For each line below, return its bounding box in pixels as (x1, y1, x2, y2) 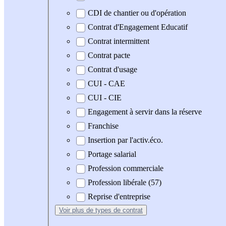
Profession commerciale (88, 164, 163, 173)
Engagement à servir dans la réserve (88, 107, 202, 117)
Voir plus (59, 206, 86, 214)
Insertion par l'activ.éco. (88, 136, 163, 145)
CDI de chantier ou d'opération (88, 9, 186, 18)
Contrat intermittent (88, 37, 149, 46)
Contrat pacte (88, 51, 130, 60)
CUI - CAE (88, 79, 125, 88)
